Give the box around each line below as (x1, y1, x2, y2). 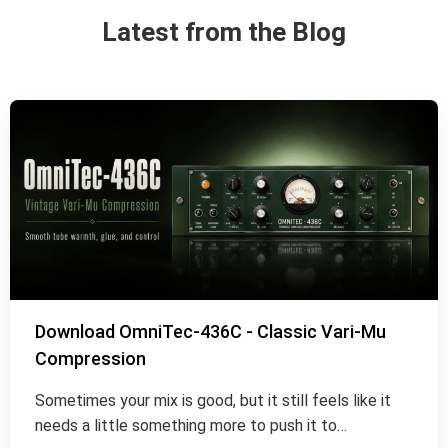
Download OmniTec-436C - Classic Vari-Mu (35, 321, 386, 343)
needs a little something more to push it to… (35, 416, 347, 436)
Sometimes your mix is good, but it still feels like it (35, 391, 391, 411)
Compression (35, 348, 146, 370)
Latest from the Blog (102, 17, 346, 48)
